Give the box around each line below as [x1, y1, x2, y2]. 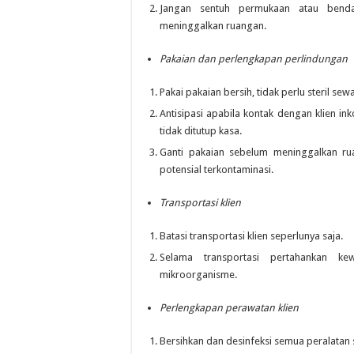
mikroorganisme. [160, 269, 237, 281]
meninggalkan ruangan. [160, 20, 266, 32]
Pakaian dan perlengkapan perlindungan [160, 53, 348, 65]
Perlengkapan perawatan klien [160, 302, 299, 314]
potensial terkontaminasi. [160, 164, 273, 175]
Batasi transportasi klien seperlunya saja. [160, 230, 343, 242]
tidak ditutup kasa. [160, 125, 242, 137]
